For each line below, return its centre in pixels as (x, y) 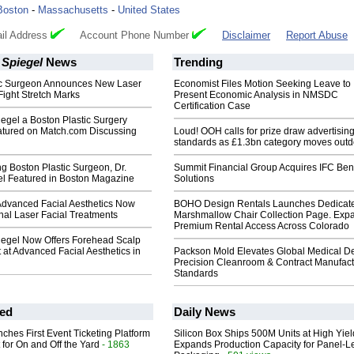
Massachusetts (73, 10)
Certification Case (212, 106)
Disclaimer (246, 36)
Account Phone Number (128, 36)
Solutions (194, 179)
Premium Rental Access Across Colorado (262, 226)
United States (149, 10)
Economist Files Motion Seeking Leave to (262, 84)
